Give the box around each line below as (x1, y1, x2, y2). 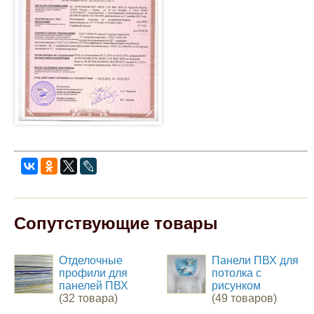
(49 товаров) (212, 292, 278, 304)
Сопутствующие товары (13, 214, 218, 233)
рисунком (212, 280, 261, 292)
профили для (59, 267, 128, 279)
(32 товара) (59, 292, 118, 304)
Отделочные (59, 254, 123, 266)
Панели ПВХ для (212, 254, 299, 266)
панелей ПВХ (59, 280, 129, 292)
